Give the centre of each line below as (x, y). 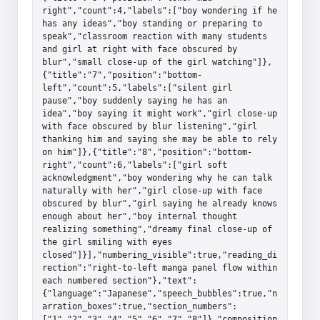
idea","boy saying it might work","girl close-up (160, 113)
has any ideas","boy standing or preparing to (152, 23)
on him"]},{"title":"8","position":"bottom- (147, 152)
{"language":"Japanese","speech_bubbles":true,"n (160, 293)
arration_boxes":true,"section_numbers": (140, 306)
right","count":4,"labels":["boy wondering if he (160, 10)
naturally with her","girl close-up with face (152, 190)
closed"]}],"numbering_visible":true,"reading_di (160, 255)
